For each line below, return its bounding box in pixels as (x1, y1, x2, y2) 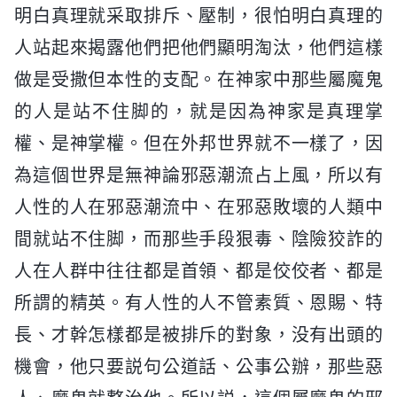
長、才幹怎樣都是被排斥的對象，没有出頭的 (14, 324, 383, 346)
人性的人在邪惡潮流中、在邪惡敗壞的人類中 (14, 197, 383, 219)
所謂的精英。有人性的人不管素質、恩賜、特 (14, 292, 383, 315)
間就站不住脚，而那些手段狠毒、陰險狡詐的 (14, 229, 383, 251)
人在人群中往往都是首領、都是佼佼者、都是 (14, 261, 383, 283)
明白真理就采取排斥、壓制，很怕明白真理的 (14, 5, 383, 27)
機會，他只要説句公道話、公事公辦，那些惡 (14, 356, 383, 378)
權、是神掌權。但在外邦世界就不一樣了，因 (14, 133, 383, 155)
